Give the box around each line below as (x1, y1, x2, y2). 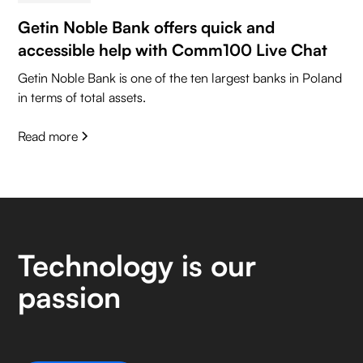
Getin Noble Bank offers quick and (18, 17, 275, 38)
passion (18, 279, 122, 316)
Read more (18, 128, 79, 145)
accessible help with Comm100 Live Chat (18, 40, 328, 61)
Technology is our (18, 247, 257, 284)
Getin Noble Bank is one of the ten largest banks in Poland (18, 70, 343, 87)
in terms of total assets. (18, 89, 147, 106)
